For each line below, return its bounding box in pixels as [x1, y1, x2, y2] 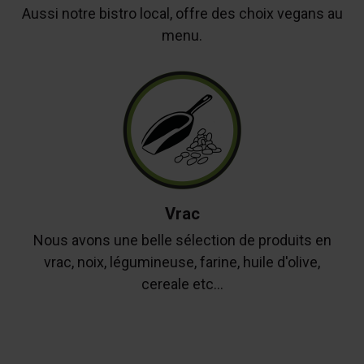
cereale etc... [141, 275, 223, 292]
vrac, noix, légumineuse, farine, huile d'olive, [44, 253, 320, 271]
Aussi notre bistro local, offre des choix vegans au [21, 5, 343, 23]
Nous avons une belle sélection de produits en [32, 231, 331, 249]
